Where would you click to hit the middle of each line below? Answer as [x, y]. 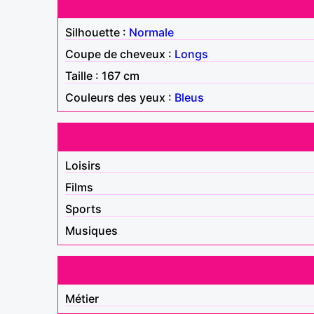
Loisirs [83, 165]
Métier [82, 298]
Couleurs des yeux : [120, 97]
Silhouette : [97, 32]
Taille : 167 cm [102, 75]
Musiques [91, 230]
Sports [83, 209]
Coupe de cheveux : [120, 54]
